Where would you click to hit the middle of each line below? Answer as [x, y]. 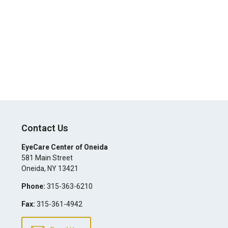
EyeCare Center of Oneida [64, 147]
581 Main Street [47, 158]
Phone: [33, 186]
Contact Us [45, 128]
